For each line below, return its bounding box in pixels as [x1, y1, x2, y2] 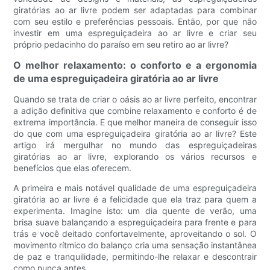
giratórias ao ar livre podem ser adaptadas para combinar [13, 5, 257, 16]
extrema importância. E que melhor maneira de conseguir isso [13, 117, 257, 128]
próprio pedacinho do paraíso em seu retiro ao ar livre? [13, 39, 229, 50]
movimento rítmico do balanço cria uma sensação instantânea [13, 240, 257, 251]
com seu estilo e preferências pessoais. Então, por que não [13, 16, 257, 27]
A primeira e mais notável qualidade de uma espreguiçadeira [13, 183, 257, 193]
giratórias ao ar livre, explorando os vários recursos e [13, 151, 257, 162]
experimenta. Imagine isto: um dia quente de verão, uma [13, 206, 257, 216]
